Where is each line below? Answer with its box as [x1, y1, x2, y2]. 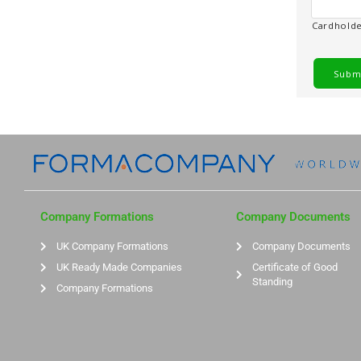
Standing [251, 276, 293, 288]
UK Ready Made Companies [56, 261, 182, 274]
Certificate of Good [251, 261, 338, 274]
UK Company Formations [56, 240, 168, 253]
